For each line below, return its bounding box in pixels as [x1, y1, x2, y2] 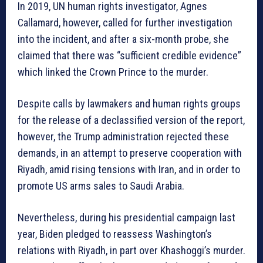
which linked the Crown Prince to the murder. [18, 66, 208, 79]
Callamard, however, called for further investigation [18, 16, 232, 29]
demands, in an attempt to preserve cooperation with [18, 147, 242, 160]
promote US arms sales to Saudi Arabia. [18, 180, 184, 193]
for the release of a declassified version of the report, [18, 114, 245, 127]
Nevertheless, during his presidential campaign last [18, 211, 235, 224]
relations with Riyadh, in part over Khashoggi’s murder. [18, 244, 245, 257]
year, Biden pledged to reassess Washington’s [18, 228, 212, 241]
